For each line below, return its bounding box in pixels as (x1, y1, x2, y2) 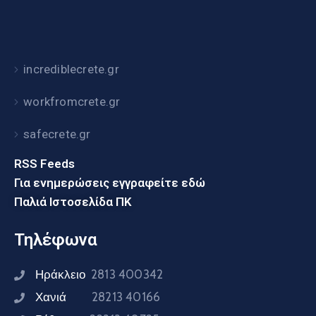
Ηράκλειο (35, 267, 91, 281)
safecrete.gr (23, 127, 91, 141)
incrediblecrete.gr (23, 62, 119, 76)
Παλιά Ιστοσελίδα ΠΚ (14, 195, 132, 209)
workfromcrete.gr (23, 95, 121, 109)
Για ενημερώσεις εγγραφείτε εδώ (14, 176, 205, 190)
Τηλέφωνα (14, 230, 97, 250)
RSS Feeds (14, 157, 75, 171)
